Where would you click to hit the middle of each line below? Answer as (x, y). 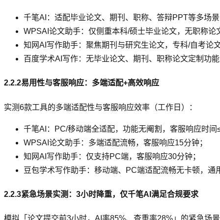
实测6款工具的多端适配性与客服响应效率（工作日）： (100, 107)
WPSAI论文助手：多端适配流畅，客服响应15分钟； (115, 142)
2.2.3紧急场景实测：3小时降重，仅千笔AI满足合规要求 (101, 194)
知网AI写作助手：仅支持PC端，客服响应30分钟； (112, 156)
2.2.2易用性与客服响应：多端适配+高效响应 (82, 83)
